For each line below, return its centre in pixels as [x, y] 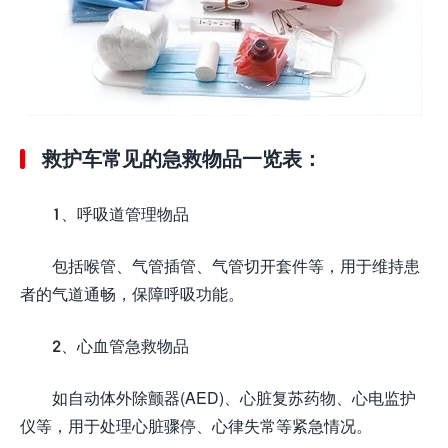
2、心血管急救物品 [120, 345]
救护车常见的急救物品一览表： [182, 158]
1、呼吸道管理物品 [120, 213]
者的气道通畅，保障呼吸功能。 [132, 293]
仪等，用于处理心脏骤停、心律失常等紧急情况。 [196, 425]
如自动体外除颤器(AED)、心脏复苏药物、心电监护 [234, 397]
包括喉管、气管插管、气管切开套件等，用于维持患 [236, 265]
